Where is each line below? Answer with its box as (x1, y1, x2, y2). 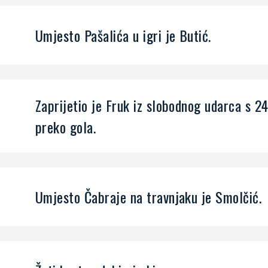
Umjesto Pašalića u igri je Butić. (35, 25, 211, 47)
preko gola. (35, 116, 96, 138)
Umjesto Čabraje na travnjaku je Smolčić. (35, 186, 262, 208)
